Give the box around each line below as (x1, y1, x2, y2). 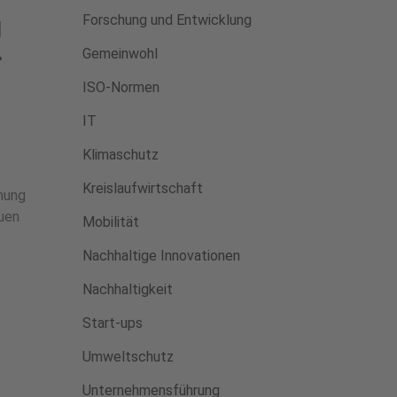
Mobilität (82, 214, 139, 230)
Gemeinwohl (82, 45, 158, 62)
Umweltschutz (82, 348, 174, 365)
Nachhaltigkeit (82, 281, 173, 298)
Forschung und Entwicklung (82, 12, 252, 28)
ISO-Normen (82, 79, 160, 96)
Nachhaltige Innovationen (82, 247, 240, 264)
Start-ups (82, 315, 143, 331)
